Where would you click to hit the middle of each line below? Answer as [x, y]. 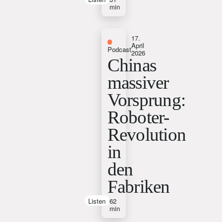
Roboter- [138, 117]
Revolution [147, 135]
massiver [138, 83]
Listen [97, 201]
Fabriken [139, 187]
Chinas [132, 65]
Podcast [119, 49]
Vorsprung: [146, 100]
